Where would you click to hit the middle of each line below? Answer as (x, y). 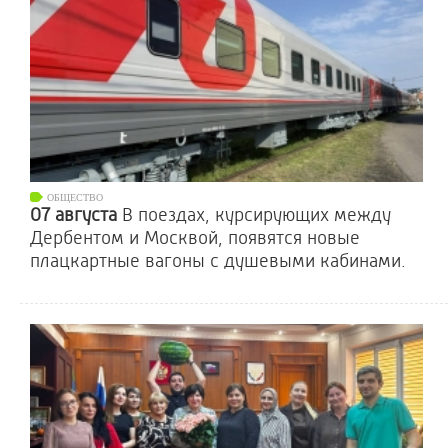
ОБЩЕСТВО (75, 197)
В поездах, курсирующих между (256, 215)
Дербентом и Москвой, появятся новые (195, 238)
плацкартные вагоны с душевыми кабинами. (218, 261)
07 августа (76, 215)
